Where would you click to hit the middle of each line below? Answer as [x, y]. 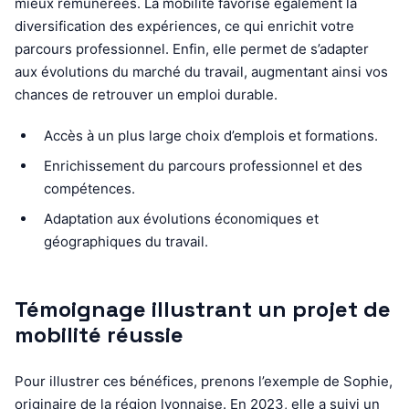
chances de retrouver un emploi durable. [146, 94]
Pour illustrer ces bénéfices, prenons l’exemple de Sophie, [204, 381]
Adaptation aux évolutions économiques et [181, 218]
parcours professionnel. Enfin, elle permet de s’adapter [192, 48]
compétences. [89, 188]
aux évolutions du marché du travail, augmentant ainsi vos [201, 71]
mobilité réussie [99, 334]
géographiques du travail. [126, 241]
